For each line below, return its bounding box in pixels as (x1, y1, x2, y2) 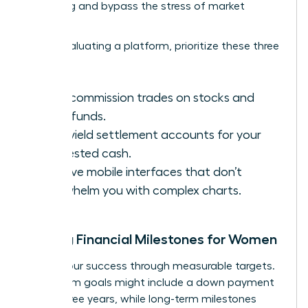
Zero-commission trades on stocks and (39, 91, 254, 104)
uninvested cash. (39, 147, 131, 160)
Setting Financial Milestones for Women (25, 232, 277, 247)
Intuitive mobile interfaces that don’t (39, 166, 242, 179)
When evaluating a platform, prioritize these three (25, 41, 279, 52)
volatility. (25, 17, 70, 29)
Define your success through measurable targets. (25, 261, 275, 272)
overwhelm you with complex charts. (39, 184, 241, 197)
